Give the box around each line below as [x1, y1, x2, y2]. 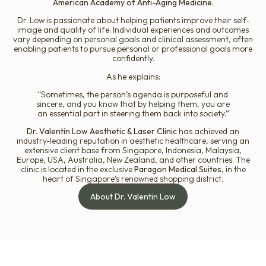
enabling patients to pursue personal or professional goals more [14, 43, 252, 55]
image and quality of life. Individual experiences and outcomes [17, 24, 249, 36]
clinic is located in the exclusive [20, 163, 134, 175]
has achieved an [177, 125, 239, 137]
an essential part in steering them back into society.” [37, 107, 229, 119]
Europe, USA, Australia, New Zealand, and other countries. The [16, 154, 250, 165]
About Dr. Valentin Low [90, 191, 176, 202]
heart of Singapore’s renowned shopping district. [43, 173, 223, 184]
